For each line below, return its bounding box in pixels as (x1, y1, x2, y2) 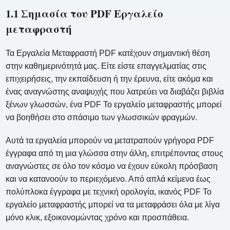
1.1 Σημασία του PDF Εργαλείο (6, 5, 163, 21)
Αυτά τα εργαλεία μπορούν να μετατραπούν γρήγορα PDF (6, 136, 215, 145)
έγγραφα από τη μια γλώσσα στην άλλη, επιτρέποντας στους (6, 148, 224, 158)
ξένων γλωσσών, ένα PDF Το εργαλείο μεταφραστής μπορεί (6, 100, 222, 109)
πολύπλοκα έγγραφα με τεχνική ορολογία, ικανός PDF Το (6, 187, 212, 196)
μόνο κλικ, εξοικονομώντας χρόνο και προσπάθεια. (6, 213, 189, 222)
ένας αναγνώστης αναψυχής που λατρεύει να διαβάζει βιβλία (6, 87, 224, 96)
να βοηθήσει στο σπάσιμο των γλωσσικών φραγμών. (6, 112, 198, 122)
